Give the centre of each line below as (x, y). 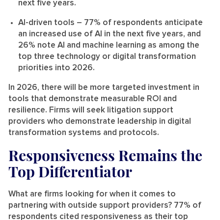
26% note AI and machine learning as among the (109, 45)
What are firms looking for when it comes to (92, 194)
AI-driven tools (47, 23)
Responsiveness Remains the (105, 155)
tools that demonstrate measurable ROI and (93, 99)
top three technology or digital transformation (107, 56)
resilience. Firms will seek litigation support (91, 110)
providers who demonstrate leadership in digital (100, 121)
